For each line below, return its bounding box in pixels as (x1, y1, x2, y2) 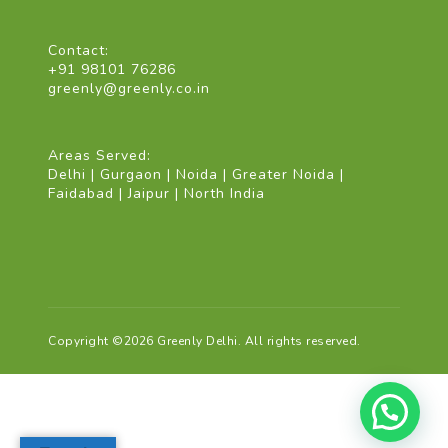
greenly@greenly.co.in (48, 79, 210, 99)
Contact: (48, 41, 109, 61)
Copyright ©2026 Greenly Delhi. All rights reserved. (48, 333, 361, 350)
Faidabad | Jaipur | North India (48, 184, 265, 204)
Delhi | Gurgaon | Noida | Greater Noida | (48, 165, 344, 185)
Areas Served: (48, 146, 151, 166)
